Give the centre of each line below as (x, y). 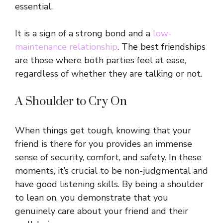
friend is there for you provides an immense (104, 144)
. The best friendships (162, 47)
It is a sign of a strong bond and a (84, 34)
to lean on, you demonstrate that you (92, 198)
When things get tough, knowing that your (103, 131)
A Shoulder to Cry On (71, 102)
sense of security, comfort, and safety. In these (108, 158)
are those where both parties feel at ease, (101, 60)
